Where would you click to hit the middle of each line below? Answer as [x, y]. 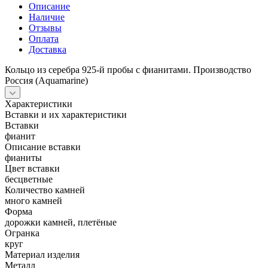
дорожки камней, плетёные [61, 222]
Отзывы [45, 28]
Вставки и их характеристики [66, 114]
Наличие [47, 17]
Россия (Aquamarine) [46, 80]
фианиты [23, 157]
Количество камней [45, 190]
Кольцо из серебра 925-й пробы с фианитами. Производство [128, 69]
